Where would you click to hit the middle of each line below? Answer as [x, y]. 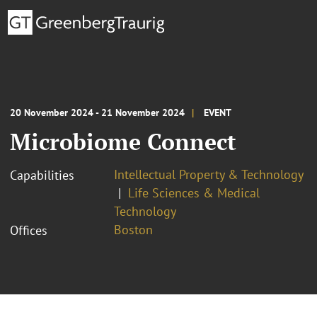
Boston [133, 229]
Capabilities [42, 175]
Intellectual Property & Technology [209, 174]
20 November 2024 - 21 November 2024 [97, 112]
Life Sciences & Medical [194, 192]
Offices [29, 230]
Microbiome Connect [123, 141]
